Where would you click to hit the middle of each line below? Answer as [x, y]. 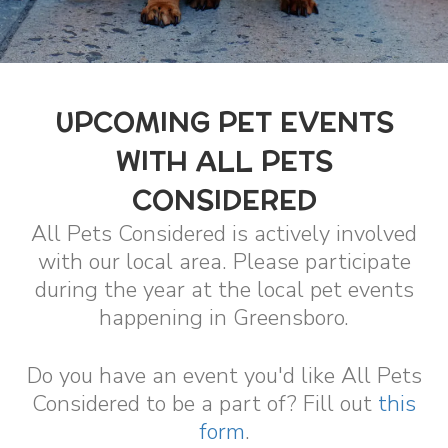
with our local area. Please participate [224, 262]
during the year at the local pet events [224, 290]
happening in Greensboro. [224, 318]
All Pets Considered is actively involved [224, 234]
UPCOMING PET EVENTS [224, 122]
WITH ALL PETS [224, 161]
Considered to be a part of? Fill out [205, 404]
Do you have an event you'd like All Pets [224, 376]
